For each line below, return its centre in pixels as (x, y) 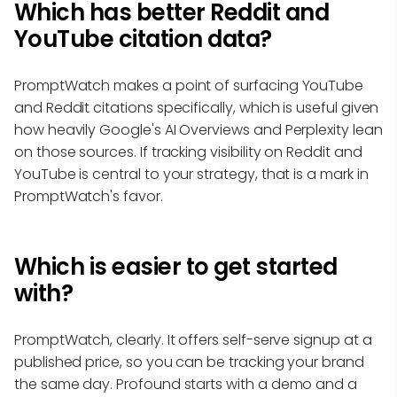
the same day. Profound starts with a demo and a (186, 384)
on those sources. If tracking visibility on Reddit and (188, 152)
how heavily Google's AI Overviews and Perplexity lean (198, 129)
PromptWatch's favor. (89, 196)
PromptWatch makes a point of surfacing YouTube (189, 85)
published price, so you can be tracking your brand (189, 362)
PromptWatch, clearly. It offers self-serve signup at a (193, 339)
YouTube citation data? (143, 39)
